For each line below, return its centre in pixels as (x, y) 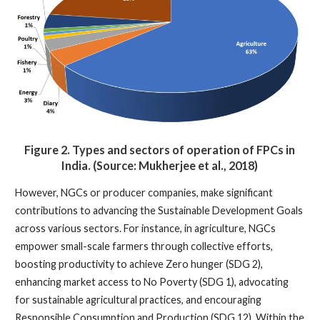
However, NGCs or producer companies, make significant (144, 193)
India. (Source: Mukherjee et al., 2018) (160, 165)
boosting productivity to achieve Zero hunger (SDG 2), (139, 264)
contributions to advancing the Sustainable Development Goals (159, 211)
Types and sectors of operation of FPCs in (183, 149)
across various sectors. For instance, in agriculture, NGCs (145, 229)
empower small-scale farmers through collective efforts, (144, 246)
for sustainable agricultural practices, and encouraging (138, 300)
